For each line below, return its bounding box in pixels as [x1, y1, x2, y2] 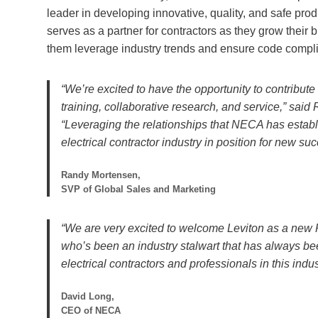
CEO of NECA [61, 305, 121, 316]
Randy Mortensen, [61, 169, 141, 180]
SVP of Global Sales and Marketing [61, 183, 216, 194]
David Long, [61, 290, 114, 302]
